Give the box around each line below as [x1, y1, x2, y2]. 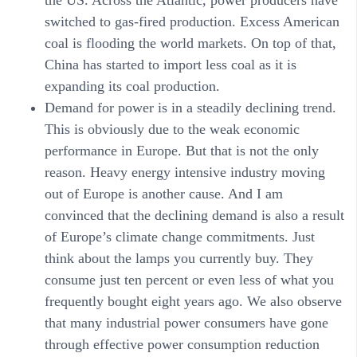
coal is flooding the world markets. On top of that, [45, 34, 336, 51]
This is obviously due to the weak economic [45, 120, 300, 137]
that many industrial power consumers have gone [45, 314, 328, 331]
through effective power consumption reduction [45, 335, 320, 352]
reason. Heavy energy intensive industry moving [45, 163, 325, 180]
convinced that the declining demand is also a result [45, 206, 344, 223]
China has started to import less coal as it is [45, 56, 296, 73]
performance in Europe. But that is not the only [45, 142, 319, 159]
